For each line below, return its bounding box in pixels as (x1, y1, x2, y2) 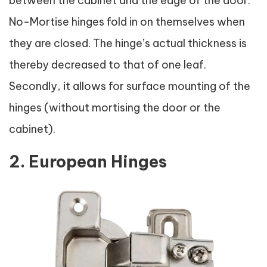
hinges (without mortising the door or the (9, 101, 221, 114)
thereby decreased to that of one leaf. (9, 58, 206, 72)
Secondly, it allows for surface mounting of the (9, 79, 250, 93)
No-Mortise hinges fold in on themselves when (9, 15, 245, 29)
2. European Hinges (9, 151, 167, 172)
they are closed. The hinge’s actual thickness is (9, 36, 247, 50)
